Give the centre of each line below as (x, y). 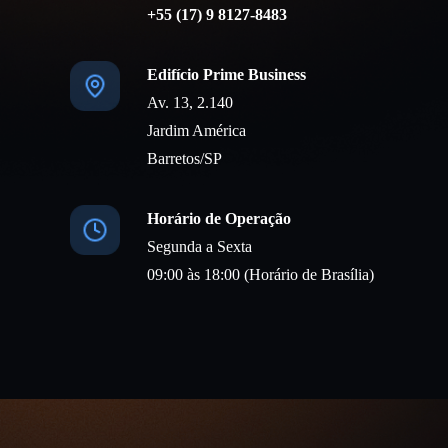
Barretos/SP (185, 159)
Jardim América (197, 131)
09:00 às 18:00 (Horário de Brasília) (261, 275)
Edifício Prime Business (227, 75)
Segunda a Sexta (200, 247)
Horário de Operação (219, 219)
